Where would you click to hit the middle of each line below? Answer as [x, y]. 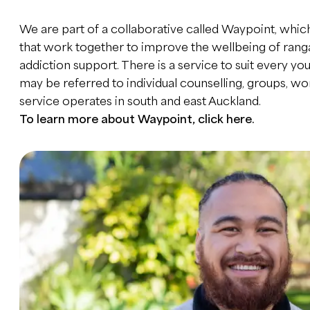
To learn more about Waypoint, [108, 119]
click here [225, 119]
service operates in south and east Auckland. [140, 101]
